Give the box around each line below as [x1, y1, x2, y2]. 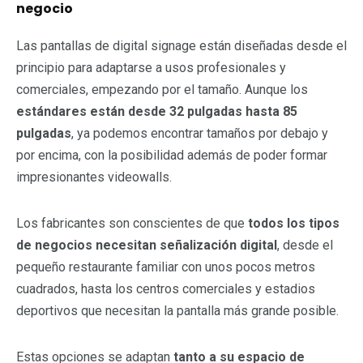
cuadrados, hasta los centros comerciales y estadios [16, 280, 315, 297]
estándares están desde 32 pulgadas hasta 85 [16, 103, 297, 119]
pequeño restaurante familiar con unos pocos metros [16, 258, 315, 275]
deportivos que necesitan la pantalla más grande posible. [16, 302, 339, 318]
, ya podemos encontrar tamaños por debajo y [71, 125, 328, 141]
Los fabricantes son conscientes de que [16, 215, 248, 231]
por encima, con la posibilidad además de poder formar [16, 147, 327, 163]
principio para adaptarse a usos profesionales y [16, 59, 286, 75]
